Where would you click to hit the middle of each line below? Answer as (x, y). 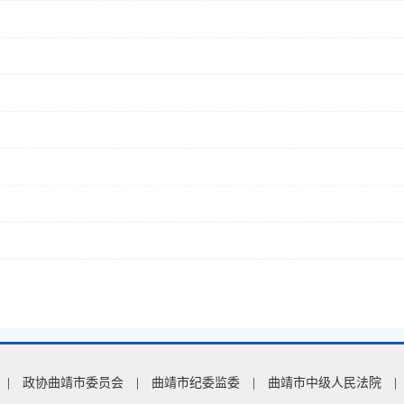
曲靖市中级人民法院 (325, 383)
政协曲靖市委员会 (73, 383)
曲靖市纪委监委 (196, 383)
